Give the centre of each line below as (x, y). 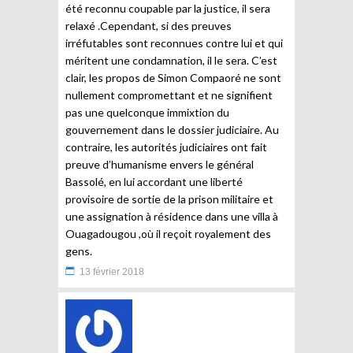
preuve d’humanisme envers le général (160, 164)
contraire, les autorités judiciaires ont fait (166, 147)
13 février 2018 (112, 271)
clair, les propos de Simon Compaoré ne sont (173, 77)
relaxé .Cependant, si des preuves (149, 25)
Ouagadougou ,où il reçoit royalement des (168, 233)
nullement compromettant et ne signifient (169, 95)
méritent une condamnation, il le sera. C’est (171, 60)
